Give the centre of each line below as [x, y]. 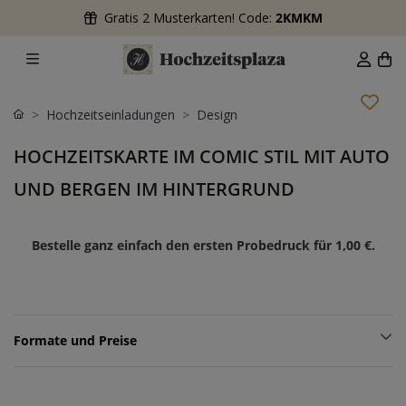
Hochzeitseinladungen [111, 114]
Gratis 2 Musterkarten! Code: [189, 18]
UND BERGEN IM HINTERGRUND [154, 188]
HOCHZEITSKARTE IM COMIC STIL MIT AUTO [202, 156]
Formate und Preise [75, 340]
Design [217, 114]
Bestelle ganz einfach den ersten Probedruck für [183, 245]
